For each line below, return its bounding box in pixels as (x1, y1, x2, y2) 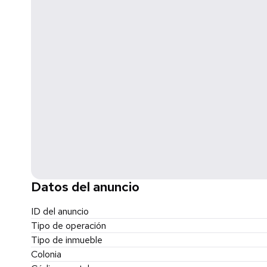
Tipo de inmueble (31, 234, 103, 246)
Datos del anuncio (31, 178, 139, 195)
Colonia (31, 248, 61, 260)
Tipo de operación (31, 219, 106, 232)
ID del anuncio (31, 205, 89, 218)
